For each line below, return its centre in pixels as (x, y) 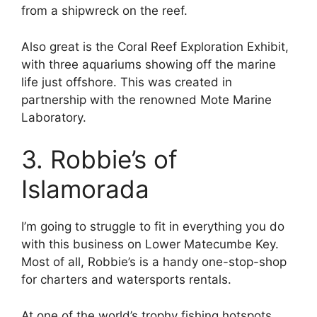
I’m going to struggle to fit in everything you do (153, 227)
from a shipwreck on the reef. (106, 11)
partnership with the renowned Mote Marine (146, 99)
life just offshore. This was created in (127, 82)
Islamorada (85, 189)
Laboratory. (54, 117)
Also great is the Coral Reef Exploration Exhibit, (155, 46)
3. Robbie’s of (99, 160)
